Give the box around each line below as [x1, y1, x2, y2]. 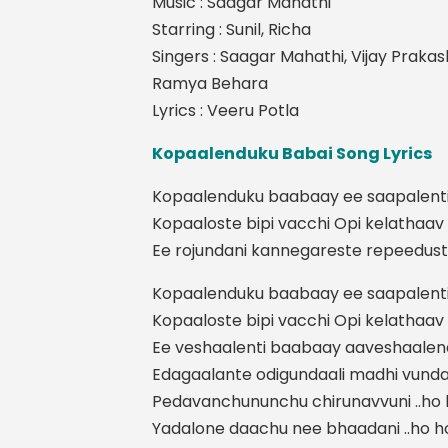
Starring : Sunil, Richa [152, 18, 311, 41]
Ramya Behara [152, 72, 268, 95]
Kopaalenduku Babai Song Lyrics [152, 142, 432, 165]
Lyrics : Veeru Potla [152, 99, 299, 122]
